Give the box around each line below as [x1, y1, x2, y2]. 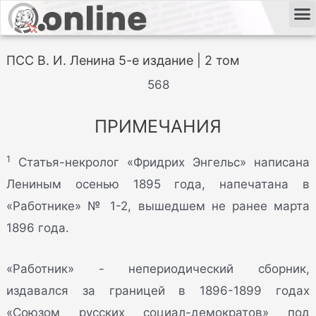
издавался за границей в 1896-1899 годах [6, 284, 310, 298]
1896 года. [6, 221, 70, 236]
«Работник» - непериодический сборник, [6, 262, 310, 276]
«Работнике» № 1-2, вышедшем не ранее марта [6, 199, 310, 214]
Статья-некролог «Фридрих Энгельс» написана [11, 155, 310, 170]
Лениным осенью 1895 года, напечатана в [6, 177, 310, 192]
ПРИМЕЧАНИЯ [95, 116, 221, 138]
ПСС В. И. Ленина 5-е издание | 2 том [6, 53, 241, 68]
